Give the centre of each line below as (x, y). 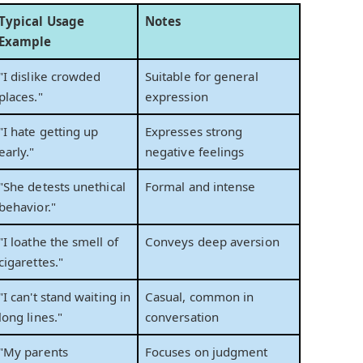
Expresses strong (194, 132)
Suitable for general (202, 77)
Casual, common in (200, 297)
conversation (182, 317)
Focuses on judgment (207, 352)
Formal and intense (201, 187)
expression (177, 97)
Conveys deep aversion (212, 242)
